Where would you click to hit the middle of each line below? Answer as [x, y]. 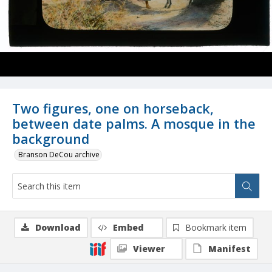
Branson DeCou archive [59, 155]
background [51, 139]
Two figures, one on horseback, [113, 109]
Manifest [229, 249]
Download [58, 228]
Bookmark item [216, 228]
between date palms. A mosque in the [134, 124]
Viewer [149, 249]
